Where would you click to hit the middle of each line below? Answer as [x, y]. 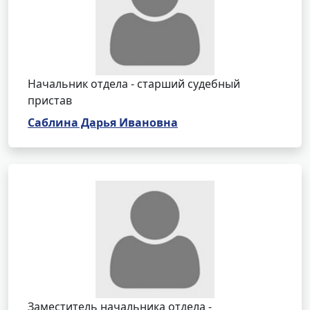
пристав [50, 100]
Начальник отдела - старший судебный [134, 84]
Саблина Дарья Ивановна [103, 122]
